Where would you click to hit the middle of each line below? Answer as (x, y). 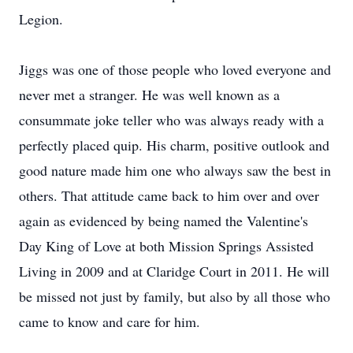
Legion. (41, 19)
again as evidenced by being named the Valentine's (163, 221)
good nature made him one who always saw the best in (175, 170)
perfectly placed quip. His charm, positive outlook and (174, 145)
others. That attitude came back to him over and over (169, 195)
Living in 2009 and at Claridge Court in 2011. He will (174, 271)
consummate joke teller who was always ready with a (171, 120)
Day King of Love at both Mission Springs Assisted (166, 246)
